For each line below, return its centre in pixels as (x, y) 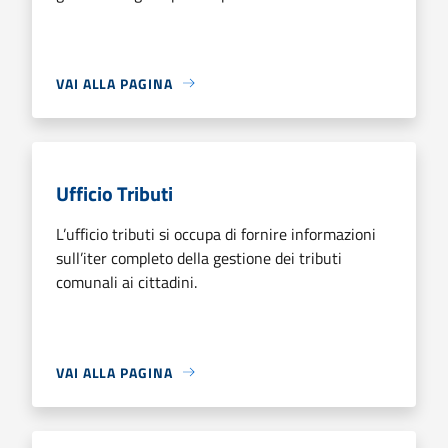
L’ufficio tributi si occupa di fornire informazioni (216, 233)
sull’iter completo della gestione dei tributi (199, 257)
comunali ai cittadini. (126, 281)
